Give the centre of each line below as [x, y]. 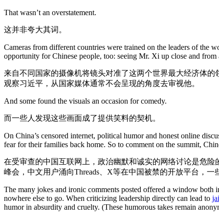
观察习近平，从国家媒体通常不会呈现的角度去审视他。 [102, 83]
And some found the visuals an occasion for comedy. [85, 101]
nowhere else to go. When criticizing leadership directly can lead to [108, 198]
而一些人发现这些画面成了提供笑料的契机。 [82, 118]
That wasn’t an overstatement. [50, 12]
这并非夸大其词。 [35, 30]
